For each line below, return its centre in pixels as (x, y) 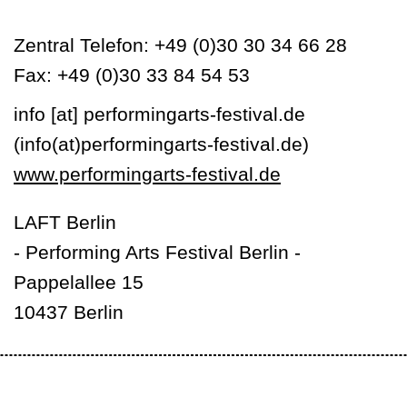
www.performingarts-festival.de (147, 174)
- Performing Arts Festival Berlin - (157, 252)
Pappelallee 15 (79, 282)
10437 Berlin (69, 312)
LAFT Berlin (65, 222)
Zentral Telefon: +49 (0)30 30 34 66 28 (180, 45)
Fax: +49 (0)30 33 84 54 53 (132, 75)
